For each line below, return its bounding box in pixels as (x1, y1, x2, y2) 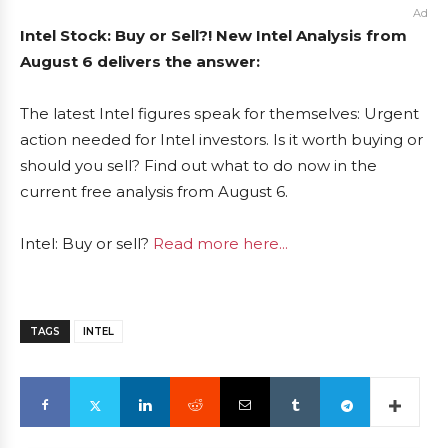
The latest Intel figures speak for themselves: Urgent (20, 104, 419, 123)
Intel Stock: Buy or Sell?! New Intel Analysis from (20, 26, 407, 45)
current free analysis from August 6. (20, 182, 288, 201)
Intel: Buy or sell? (20, 234, 153, 253)
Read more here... (153, 234, 288, 253)
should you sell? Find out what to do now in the (20, 156, 377, 175)
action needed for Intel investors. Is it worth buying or (20, 130, 423, 149)
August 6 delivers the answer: (20, 52, 260, 71)
